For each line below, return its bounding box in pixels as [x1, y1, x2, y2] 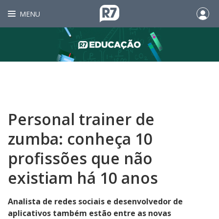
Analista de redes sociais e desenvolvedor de [8, 196, 183, 207]
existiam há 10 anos [8, 167, 158, 188]
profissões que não [8, 148, 153, 169]
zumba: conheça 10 [8, 128, 153, 149]
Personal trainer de [8, 109, 154, 130]
